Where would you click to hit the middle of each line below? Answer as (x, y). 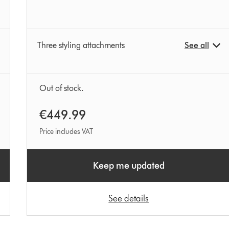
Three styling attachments (81, 45)
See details (129, 199)
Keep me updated (129, 166)
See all (197, 45)
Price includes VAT (66, 132)
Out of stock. (61, 88)
